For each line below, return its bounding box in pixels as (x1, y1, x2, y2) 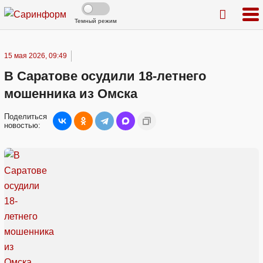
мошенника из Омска (4, 86, 137, 101)
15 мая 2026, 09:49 (4, 52, 67, 60)
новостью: (4, 121, 41, 130)
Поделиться (4, 112, 47, 121)
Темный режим (75, 18, 117, 24)
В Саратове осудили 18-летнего (4, 69, 206, 83)
